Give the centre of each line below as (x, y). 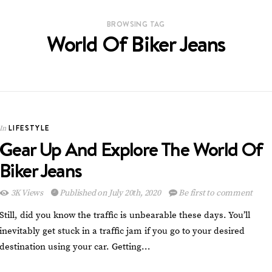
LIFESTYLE (29, 128)
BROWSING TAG (136, 24)
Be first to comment (215, 193)
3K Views (27, 193)
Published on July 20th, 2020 (110, 193)
